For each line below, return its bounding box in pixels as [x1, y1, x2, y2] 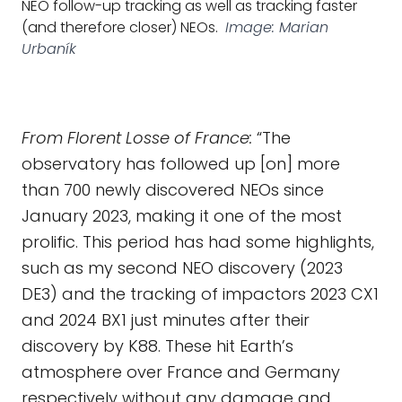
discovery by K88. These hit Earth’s [22, 335, 293, 357]
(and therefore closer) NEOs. [22, 17, 218, 38]
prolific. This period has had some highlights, [22, 231, 374, 253]
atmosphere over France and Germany [22, 361, 340, 383]
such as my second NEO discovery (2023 [22, 257, 343, 279]
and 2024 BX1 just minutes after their [22, 309, 310, 331]
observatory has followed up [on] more [22, 153, 340, 175]
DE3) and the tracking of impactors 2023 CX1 [22, 283, 379, 305]
